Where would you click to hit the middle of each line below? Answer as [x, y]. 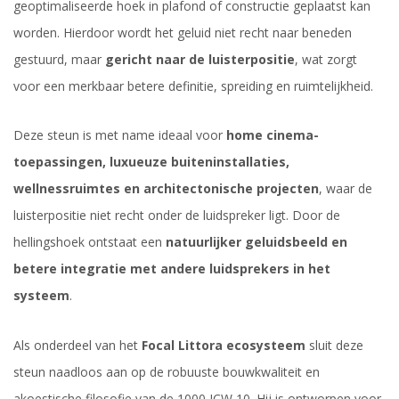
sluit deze [334, 345]
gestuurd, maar [59, 60]
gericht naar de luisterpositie [200, 60]
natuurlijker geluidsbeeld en [256, 242]
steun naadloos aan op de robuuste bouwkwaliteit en [167, 371]
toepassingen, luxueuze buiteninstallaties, [151, 162]
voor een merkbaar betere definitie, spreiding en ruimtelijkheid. [193, 86]
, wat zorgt [326, 60]
